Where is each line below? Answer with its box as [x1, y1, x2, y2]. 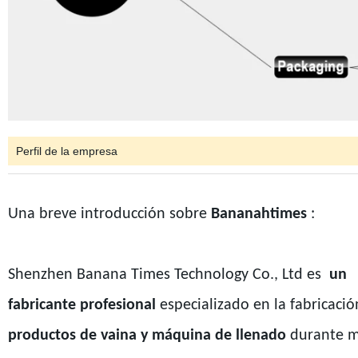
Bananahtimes [206, 205, 307, 222]
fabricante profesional [7, 296, 156, 313]
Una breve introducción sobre [7, 205, 207, 222]
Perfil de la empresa [15, 144, 117, 157]
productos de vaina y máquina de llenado [7, 327, 286, 344]
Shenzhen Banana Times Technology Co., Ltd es [7, 266, 325, 283]
